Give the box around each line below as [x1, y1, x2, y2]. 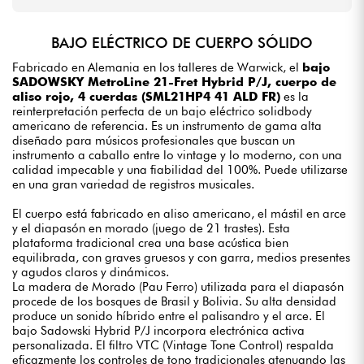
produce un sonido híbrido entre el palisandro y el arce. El [12, 308, 325, 323]
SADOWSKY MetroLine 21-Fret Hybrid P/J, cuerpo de [12, 74, 336, 89]
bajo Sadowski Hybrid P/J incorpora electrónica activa [12, 323, 305, 338]
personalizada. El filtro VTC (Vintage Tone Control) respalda [12, 337, 334, 353]
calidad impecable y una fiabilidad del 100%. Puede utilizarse [12, 162, 348, 177]
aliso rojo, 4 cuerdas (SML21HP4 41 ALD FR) [12, 89, 280, 104]
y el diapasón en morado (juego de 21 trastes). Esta [12, 220, 290, 236]
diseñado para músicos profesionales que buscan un [12, 132, 295, 148]
